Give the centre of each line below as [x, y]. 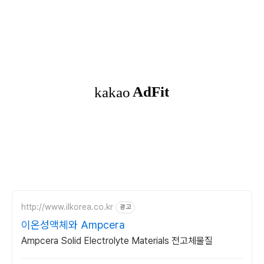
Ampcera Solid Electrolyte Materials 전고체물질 [117, 240]
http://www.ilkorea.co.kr [67, 207]
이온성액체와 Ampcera [73, 225]
